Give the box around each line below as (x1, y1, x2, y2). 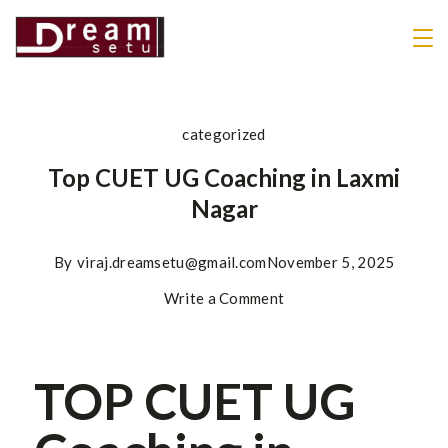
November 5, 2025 (266, 253, 395, 272)
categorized (182, 125, 266, 144)
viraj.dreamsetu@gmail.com (77, 253, 267, 272)
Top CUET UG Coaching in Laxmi (48, 163, 400, 193)
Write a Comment (163, 289, 285, 308)
